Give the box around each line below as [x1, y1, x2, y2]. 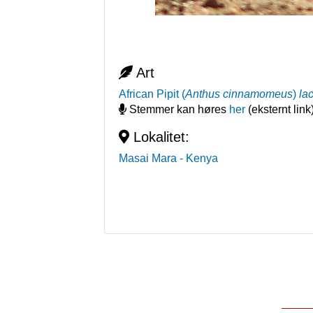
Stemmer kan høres [126, 103, 230, 115]
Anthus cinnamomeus [185, 88, 293, 100]
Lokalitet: [129, 129, 190, 145]
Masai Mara [119, 152, 177, 164]
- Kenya [180, 152, 219, 164]
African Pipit [119, 88, 180, 100]
